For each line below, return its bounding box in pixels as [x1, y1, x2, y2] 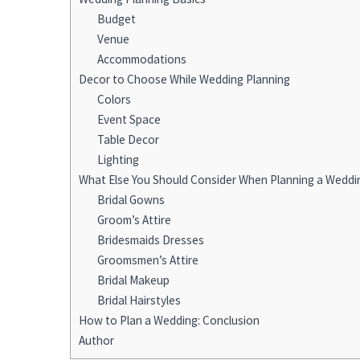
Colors [96, 91, 131, 107]
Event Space [96, 111, 161, 127]
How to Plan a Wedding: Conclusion [79, 312, 260, 328]
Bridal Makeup [96, 272, 170, 288]
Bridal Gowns [96, 191, 165, 207]
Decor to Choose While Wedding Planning [79, 71, 290, 87]
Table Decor [96, 131, 159, 147]
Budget [96, 10, 136, 27]
